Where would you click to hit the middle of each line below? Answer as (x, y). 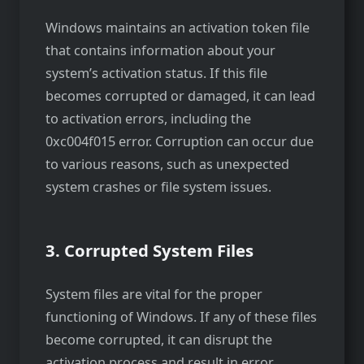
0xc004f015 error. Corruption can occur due (180, 142)
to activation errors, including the (148, 119)
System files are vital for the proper (154, 295)
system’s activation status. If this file (156, 74)
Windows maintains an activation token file (178, 28)
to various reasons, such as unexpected (167, 165)
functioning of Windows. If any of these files (181, 317)
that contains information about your (160, 51)
